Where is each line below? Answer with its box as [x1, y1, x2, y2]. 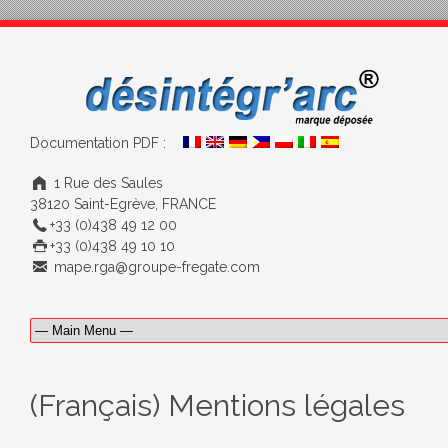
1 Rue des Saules [49, 175, 163, 191]
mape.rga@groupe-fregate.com [49, 259, 260, 275]
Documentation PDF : [30, 135, 178, 151]
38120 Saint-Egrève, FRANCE [30, 196, 216, 212]
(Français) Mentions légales [30, 388, 405, 423]
